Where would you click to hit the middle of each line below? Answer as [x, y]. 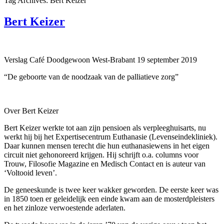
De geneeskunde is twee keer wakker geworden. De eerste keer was [111, 189]
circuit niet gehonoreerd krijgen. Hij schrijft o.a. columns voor [101, 154]
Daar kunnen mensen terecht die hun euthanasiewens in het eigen [107, 145]
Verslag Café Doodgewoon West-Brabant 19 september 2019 [100, 59]
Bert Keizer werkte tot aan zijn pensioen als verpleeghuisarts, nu [105, 127]
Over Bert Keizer [31, 110]
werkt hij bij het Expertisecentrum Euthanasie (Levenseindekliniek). [111, 136]
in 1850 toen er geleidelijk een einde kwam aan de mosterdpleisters [109, 198]
